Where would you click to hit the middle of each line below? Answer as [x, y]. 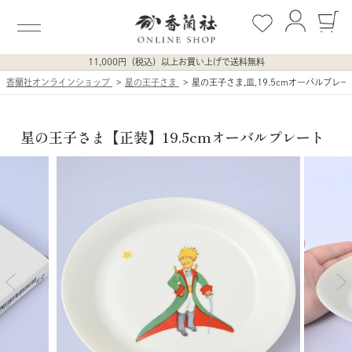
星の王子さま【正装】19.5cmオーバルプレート [172, 137]
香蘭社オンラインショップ [59, 82]
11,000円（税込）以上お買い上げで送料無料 [176, 62]
